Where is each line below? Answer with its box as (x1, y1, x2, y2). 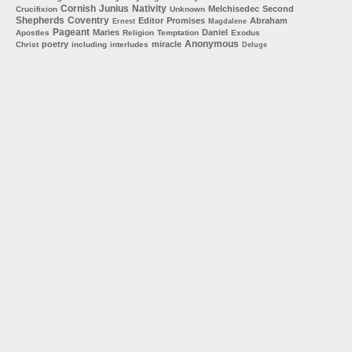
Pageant (53, 26, 90, 38)
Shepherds (16, 14, 64, 26)
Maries (93, 27, 119, 37)
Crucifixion (16, 4, 57, 13)
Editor (138, 15, 163, 25)
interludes (110, 39, 148, 49)
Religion (123, 27, 154, 37)
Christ (16, 39, 38, 49)
